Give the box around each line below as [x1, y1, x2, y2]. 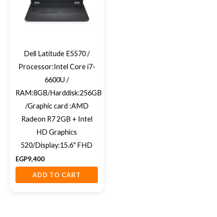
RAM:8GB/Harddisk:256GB [15, 89, 102, 97]
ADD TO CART [32, 170, 81, 179]
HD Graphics [36, 128, 77, 137]
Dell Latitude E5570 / [24, 49, 90, 58]
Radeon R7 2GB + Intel [21, 115, 93, 124]
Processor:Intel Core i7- [18, 62, 95, 71]
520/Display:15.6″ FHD [21, 141, 93, 150]
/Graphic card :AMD [25, 102, 89, 110]
